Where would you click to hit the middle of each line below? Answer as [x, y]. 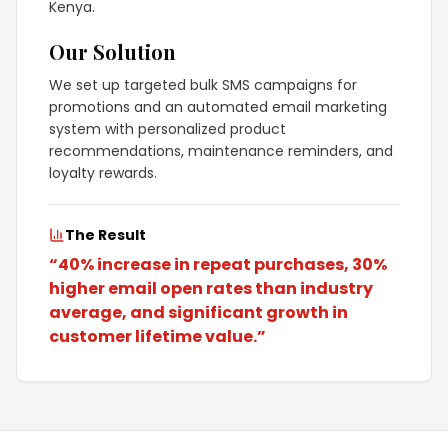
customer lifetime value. [153, 336]
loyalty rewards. [103, 173]
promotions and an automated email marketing [218, 107]
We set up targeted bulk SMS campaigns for [203, 85]
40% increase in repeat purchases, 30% [222, 264]
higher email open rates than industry [211, 288]
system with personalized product [167, 129]
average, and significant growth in [198, 312]
